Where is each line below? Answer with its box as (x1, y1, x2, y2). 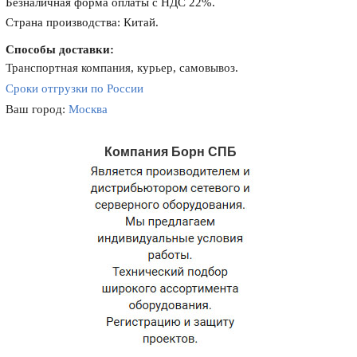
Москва (69, 103, 108, 116)
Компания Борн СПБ (104, 145, 237, 159)
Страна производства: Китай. (6, 16, 159, 29)
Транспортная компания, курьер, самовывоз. (6, 61, 239, 74)
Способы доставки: (6, 43, 115, 56)
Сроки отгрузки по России (6, 82, 144, 95)
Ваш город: (6, 103, 69, 116)
